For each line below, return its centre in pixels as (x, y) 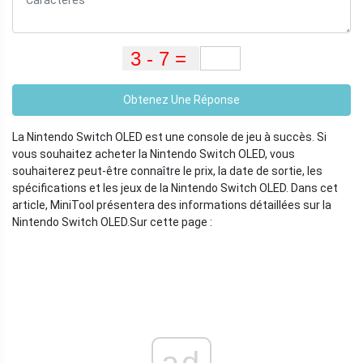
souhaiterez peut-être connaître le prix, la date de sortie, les (167, 171)
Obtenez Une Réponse (181, 100)
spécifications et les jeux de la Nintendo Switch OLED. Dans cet (175, 188)
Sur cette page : (171, 222)
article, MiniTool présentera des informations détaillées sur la (172, 205)
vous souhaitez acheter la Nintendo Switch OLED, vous (154, 154)
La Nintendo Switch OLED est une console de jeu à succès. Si (169, 137)
